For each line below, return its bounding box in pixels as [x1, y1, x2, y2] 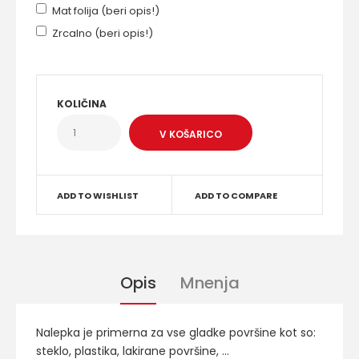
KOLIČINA [57, 97, 107, 111]
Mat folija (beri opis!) [52, 3, 159, 18]
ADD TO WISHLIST [57, 189, 139, 202]
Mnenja [179, 272, 240, 294]
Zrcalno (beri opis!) [52, 26, 153, 41]
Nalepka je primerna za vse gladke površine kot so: [36, 325, 316, 341]
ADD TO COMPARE [195, 189, 278, 202]
